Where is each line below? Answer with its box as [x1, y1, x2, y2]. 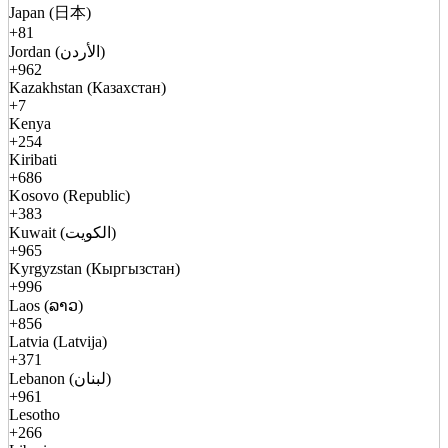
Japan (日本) [9, 3, 91, 21]
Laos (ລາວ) [9, 296, 83, 314]
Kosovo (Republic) [9, 186, 130, 204]
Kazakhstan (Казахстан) [9, 78, 166, 96]
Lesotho [9, 405, 60, 423]
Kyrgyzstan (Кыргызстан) [9, 259, 180, 277]
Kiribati [9, 150, 57, 168]
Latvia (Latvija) [9, 332, 107, 350]
